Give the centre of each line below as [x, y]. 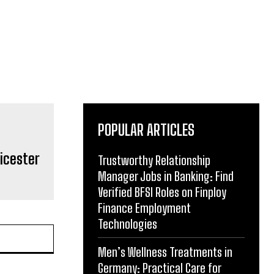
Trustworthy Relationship [154, 161]
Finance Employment [144, 208]
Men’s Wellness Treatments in [165, 252]
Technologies [128, 224]
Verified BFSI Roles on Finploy [162, 192]
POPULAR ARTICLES [146, 130]
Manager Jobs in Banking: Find [166, 176]
